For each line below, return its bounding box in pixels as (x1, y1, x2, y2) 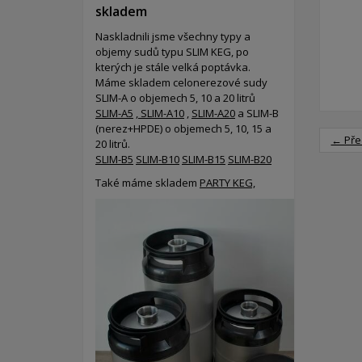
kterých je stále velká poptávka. (95, 60, 250, 74)
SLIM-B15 (182, 152, 225, 166)
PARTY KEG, (200, 175, 255, 190)
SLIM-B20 (228, 152, 271, 166)
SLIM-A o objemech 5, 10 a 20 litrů (95, 90, 255, 105)
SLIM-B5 (95, 152, 133, 166)
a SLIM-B (235, 106, 279, 120)
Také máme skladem (95, 175, 200, 190)
